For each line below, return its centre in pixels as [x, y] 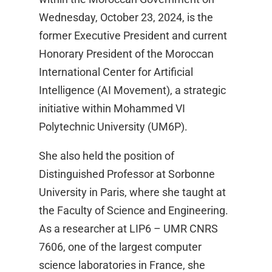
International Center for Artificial [116, 72]
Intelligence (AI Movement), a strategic [132, 90]
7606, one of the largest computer [120, 247]
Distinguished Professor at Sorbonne [127, 174]
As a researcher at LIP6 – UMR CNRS [128, 229]
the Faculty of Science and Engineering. [134, 211]
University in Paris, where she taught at [132, 192]
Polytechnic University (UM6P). [113, 127]
